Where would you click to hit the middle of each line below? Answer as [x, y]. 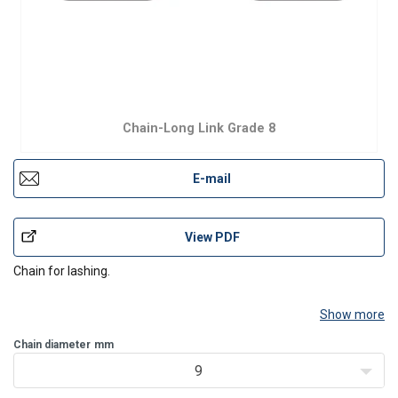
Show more [352, 314]
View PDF [212, 237]
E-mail [212, 179]
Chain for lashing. [62, 271]
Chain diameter [52, 345]
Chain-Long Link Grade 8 [199, 128]
